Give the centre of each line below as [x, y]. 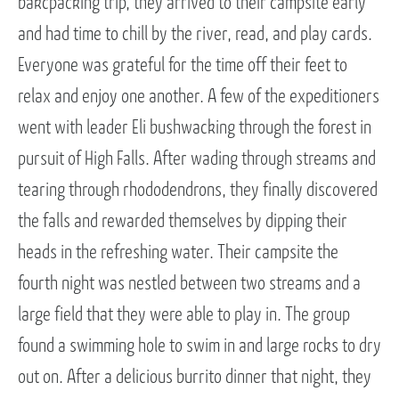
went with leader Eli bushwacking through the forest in [195, 128]
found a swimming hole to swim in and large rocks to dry [199, 346]
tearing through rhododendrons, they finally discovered [198, 190]
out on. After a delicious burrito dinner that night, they [195, 377]
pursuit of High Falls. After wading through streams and [197, 159]
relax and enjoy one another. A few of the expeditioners [199, 97]
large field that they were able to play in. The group [184, 315]
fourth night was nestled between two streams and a [189, 284]
